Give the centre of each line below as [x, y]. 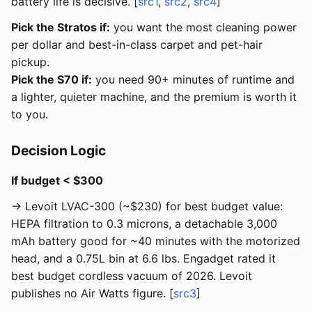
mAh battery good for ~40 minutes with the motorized [156, 241]
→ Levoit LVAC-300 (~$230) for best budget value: [147, 206]
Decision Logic [58, 151]
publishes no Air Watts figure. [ [92, 294]
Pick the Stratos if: [61, 28]
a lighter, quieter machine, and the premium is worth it [154, 97]
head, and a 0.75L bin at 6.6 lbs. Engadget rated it [143, 259]
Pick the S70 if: [52, 80]
